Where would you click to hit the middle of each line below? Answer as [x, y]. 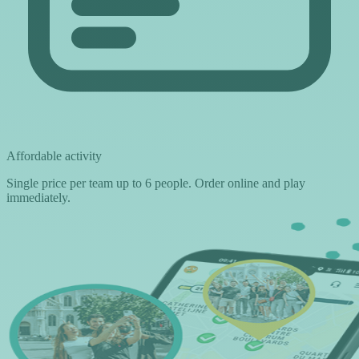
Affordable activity [54, 156]
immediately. [38, 198]
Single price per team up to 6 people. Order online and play [156, 184]
